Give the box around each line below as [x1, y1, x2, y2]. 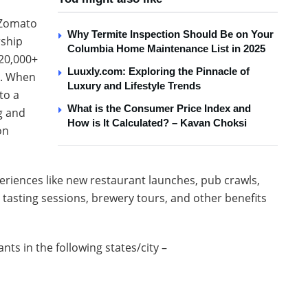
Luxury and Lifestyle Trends [67, 80, 201, 92]
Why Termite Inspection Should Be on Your [67, 28, 274, 41]
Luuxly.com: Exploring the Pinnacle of [67, 65, 250, 78]
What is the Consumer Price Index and [67, 102, 251, 115]
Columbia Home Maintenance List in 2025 [67, 43, 265, 55]
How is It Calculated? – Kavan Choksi [67, 117, 247, 129]
